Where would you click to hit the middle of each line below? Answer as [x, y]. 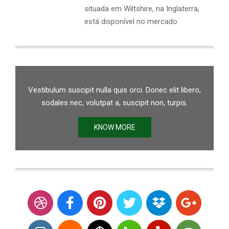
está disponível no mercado [131, 21]
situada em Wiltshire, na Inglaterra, [142, 8]
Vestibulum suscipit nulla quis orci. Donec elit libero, [114, 90]
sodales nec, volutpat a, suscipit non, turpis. [114, 102]
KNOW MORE [114, 127]
